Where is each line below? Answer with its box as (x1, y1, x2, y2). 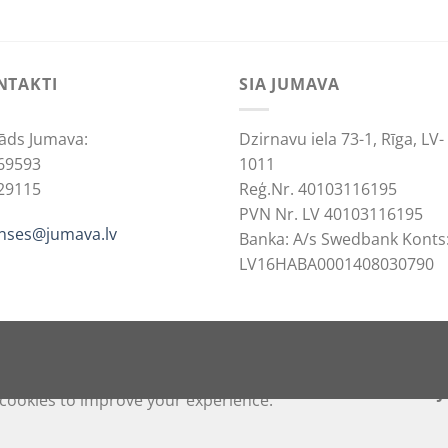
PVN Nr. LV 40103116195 (239, 202, 423, 225)
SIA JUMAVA (239, 73, 340, 96)
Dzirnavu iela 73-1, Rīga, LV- (239, 127, 444, 150)
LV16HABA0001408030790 (239, 252, 434, 275)
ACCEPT (296, 381, 359, 404)
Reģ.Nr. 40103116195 (239, 177, 397, 200)
